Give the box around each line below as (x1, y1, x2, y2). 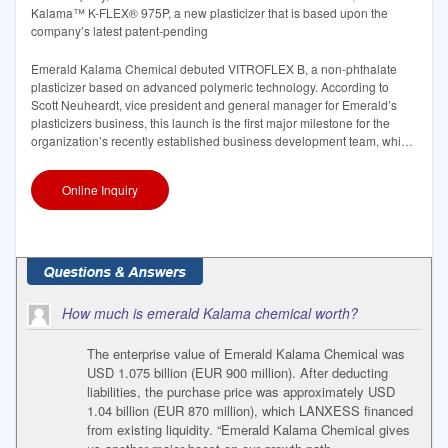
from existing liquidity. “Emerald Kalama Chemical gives (87, 420, 410, 440)
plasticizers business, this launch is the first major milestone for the (31, 113, 390, 131)
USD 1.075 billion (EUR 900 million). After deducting (87, 363, 388, 383)
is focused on (31, 149, 103, 167)
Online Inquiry (62, 180, 138, 198)
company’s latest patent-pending (31, 21, 208, 39)
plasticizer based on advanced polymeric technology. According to (31, 77, 389, 95)
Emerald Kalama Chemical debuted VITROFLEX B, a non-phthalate (31, 59, 397, 77)
